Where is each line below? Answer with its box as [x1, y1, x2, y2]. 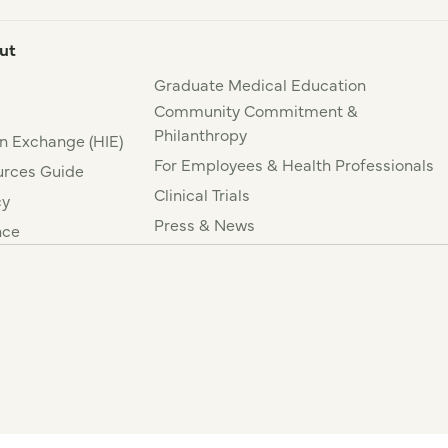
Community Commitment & [154, 99, 359, 122]
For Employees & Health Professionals [154, 153, 435, 176]
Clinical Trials [154, 183, 251, 206]
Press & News [154, 213, 256, 236]
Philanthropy [154, 123, 248, 146]
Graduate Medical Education [154, 73, 367, 96]
